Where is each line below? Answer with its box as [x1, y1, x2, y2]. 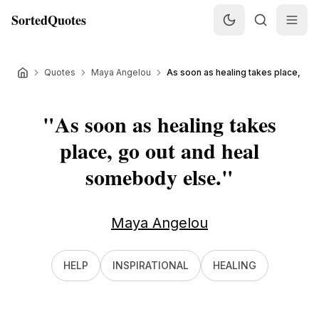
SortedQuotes [11, 11, 86, 29]
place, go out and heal [60, 135, 259, 166]
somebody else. [85, 161, 221, 192]
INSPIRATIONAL [112, 259, 189, 271]
